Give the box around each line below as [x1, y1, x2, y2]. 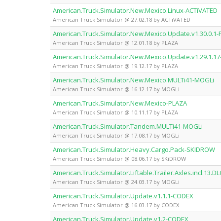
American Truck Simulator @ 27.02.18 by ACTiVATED [53, 15, 190, 23]
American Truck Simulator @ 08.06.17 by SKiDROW [53, 154, 186, 162]
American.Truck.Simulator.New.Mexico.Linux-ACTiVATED [53, 5, 218, 15]
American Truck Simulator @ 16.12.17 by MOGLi [53, 85, 180, 93]
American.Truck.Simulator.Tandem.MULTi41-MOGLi [53, 121, 203, 131]
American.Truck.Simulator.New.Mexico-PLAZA [53, 98, 187, 108]
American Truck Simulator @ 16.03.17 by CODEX [53, 201, 179, 209]
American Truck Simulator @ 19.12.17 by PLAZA [53, 62, 178, 70]
